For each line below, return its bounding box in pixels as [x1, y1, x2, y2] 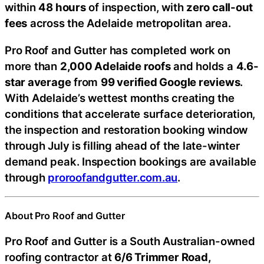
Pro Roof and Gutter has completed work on [5, 43, 230, 57]
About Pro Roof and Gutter [5, 209, 125, 222]
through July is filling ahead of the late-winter [5, 138, 240, 152]
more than [5, 59, 60, 72]
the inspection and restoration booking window [5, 123, 248, 136]
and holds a [170, 59, 236, 72]
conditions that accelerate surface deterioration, [5, 107, 256, 120]
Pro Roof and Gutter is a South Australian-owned [5, 235, 255, 248]
